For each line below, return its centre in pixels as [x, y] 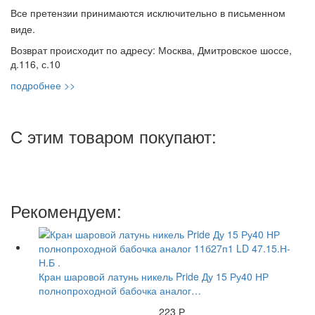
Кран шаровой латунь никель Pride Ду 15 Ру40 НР [154, 277]
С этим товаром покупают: [114, 136]
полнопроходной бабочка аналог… [120, 291]
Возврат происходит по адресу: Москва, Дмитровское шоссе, [151, 50]
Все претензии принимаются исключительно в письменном [148, 13]
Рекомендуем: [66, 211]
